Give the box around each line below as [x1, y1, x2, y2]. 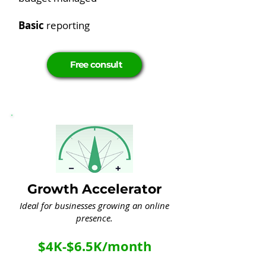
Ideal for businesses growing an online [20, 199, 169, 211]
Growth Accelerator [27, 181, 161, 197]
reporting [44, 18, 90, 32]
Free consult [69, 59, 123, 70]
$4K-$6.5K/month [37, 237, 151, 255]
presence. [76, 212, 113, 224]
